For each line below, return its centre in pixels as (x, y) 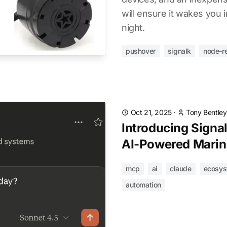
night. (133, 28)
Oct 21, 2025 (151, 112)
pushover (141, 51)
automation (143, 185)
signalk (179, 51)
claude (181, 168)
